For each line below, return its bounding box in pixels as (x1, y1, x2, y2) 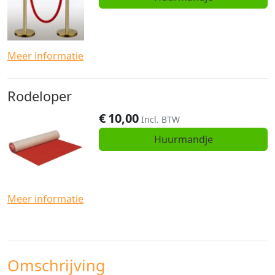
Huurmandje (153, 133, 213, 147)
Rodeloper (7, 87, 72, 106)
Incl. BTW (141, 114, 180, 126)
